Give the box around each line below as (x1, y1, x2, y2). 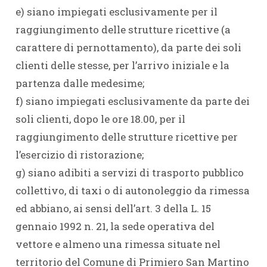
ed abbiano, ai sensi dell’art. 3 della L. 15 (15, 201, 211, 215)
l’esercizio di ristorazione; (15, 148, 144, 162)
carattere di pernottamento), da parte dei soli (15, 41, 241, 54)
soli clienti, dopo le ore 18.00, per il (15, 112, 185, 126)
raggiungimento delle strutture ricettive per (15, 130, 238, 144)
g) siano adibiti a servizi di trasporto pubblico (15, 166, 244, 179)
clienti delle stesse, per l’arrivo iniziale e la (15, 58, 229, 72)
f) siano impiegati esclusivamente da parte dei (15, 94, 250, 108)
